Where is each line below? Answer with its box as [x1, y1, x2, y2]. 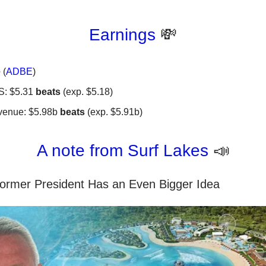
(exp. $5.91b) [85, 107, 142, 118]
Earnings [89, 26, 160, 45]
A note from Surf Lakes [36, 141, 213, 160]
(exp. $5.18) [61, 87, 113, 97]
